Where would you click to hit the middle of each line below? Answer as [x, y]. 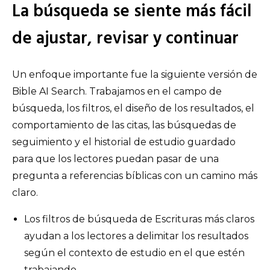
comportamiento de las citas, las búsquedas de [124, 125]
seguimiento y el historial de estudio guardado [124, 142]
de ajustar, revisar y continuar [125, 39]
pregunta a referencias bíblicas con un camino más [135, 175]
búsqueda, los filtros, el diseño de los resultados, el [133, 108]
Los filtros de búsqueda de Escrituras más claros [139, 219]
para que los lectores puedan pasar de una [115, 159]
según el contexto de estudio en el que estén [134, 253]
